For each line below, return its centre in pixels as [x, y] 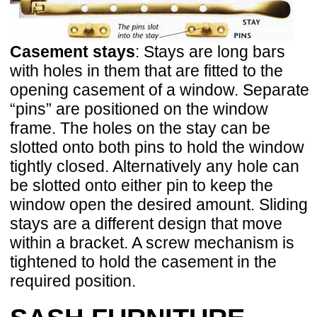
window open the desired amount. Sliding [159, 204]
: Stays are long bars [210, 51]
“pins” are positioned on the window [139, 109]
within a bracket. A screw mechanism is [152, 242]
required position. [73, 281]
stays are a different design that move [146, 223]
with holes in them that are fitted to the [146, 70]
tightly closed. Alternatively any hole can [155, 166]
